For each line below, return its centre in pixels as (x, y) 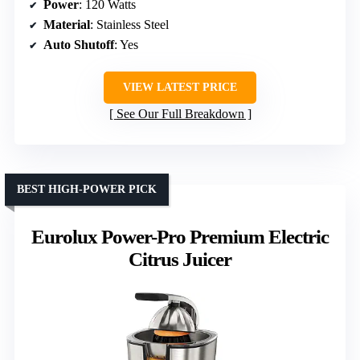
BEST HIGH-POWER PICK (87, 189)
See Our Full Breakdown (180, 113)
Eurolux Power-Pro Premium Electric (180, 236)
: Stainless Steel (129, 24)
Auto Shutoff (79, 44)
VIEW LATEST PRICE (180, 87)
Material (67, 24)
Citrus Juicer (180, 259)
